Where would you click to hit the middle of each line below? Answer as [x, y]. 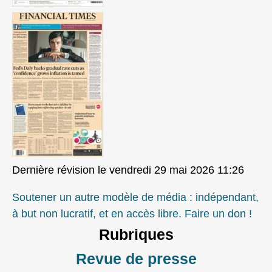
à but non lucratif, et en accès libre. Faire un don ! [132, 213]
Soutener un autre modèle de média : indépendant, [135, 197]
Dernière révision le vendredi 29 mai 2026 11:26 [128, 170]
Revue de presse [136, 258]
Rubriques [136, 234]
